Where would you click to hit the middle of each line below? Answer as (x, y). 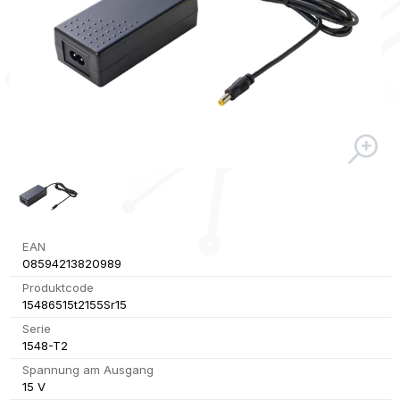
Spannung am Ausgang (87, 370)
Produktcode (58, 288)
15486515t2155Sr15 (74, 305)
